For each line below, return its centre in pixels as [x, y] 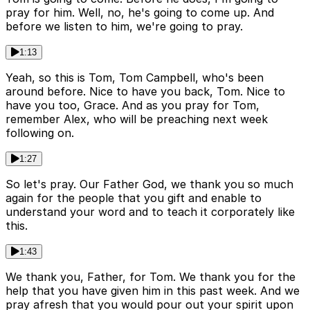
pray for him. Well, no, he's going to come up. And [140, 13]
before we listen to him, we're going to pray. [124, 27]
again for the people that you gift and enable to [134, 198]
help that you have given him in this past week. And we [153, 291]
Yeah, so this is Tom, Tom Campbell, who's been [135, 78]
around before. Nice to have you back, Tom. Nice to [145, 92]
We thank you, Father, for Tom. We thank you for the [151, 277]
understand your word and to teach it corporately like [150, 212]
